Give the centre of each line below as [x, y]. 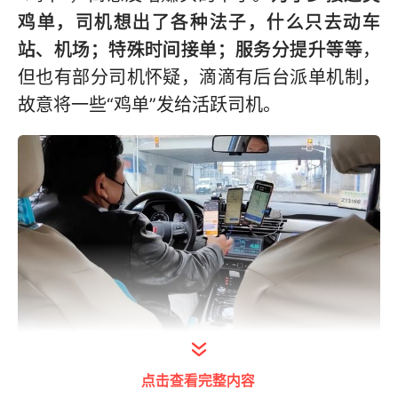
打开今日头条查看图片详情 [195, 354]
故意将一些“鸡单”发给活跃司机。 [149, 105]
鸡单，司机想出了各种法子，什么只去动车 [199, 22]
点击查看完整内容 [198, 379]
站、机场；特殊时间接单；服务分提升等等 [190, 50]
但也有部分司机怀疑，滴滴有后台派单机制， [199, 77]
